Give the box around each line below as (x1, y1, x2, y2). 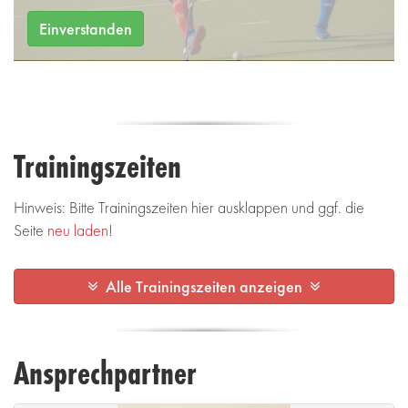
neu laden (47, 219, 108, 241)
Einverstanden (39, 17, 132, 39)
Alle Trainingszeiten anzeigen (98, 276, 310, 298)
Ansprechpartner (14, 351, 197, 395)
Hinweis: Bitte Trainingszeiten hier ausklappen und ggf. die (14, 197, 364, 219)
